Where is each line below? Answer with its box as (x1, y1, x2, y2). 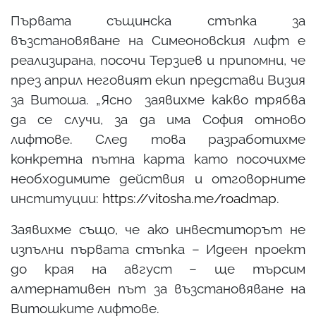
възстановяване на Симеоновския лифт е (11, 32, 305, 48)
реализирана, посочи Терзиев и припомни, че (11, 51, 305, 68)
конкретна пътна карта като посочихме (11, 150, 305, 166)
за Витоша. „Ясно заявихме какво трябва (11, 91, 305, 107)
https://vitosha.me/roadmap (102, 190, 276, 206)
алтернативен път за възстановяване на (11, 280, 305, 296)
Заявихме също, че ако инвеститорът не (11, 221, 305, 237)
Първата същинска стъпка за (11, 12, 305, 28)
